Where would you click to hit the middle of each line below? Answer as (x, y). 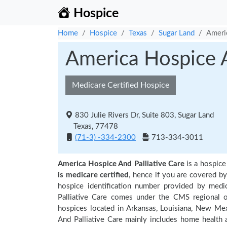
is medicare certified (93, 175)
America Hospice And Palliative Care (121, 164)
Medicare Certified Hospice (121, 85)
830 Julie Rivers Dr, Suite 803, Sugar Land (144, 115)
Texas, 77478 (92, 126)
